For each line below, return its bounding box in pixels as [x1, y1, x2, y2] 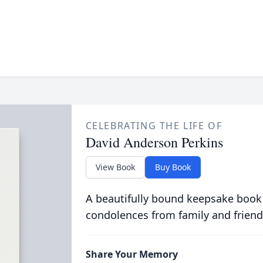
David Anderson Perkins [85, 133, 223, 151]
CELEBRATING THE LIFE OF [85, 119, 222, 132]
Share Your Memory [85, 248, 178, 261]
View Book [95, 161, 135, 173]
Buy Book [154, 161, 191, 173]
